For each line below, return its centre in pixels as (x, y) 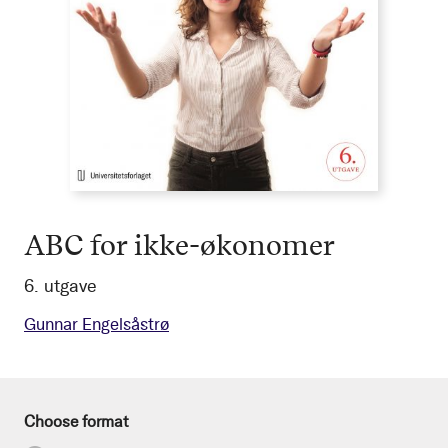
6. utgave (60, 286)
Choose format (76, 421)
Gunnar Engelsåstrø (96, 324)
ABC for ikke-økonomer (179, 244)
